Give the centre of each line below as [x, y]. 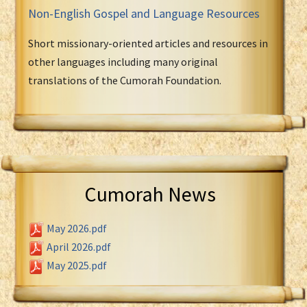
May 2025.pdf [77, 265]
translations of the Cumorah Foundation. [125, 80]
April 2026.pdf [79, 246]
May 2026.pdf [77, 228]
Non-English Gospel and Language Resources [144, 13]
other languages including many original [123, 61]
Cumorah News [150, 194]
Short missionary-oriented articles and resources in [148, 43]
